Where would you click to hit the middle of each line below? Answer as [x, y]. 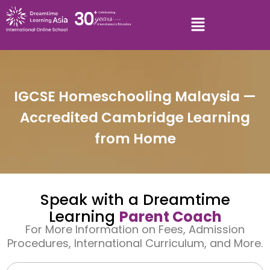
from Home [135, 139]
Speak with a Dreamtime [135, 200]
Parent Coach [170, 217]
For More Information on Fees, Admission [135, 230]
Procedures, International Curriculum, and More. [135, 243]
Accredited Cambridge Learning [135, 118]
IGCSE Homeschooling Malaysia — [135, 97]
